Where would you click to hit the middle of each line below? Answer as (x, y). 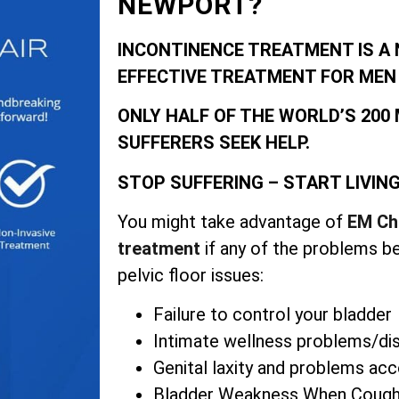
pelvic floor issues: (191, 276)
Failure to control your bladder (273, 315)
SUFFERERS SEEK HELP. (214, 143)
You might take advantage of (232, 222)
